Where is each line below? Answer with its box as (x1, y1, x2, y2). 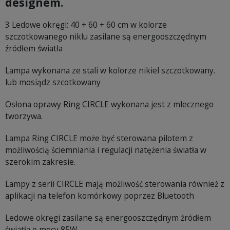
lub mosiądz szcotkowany (5, 76, 101, 88)
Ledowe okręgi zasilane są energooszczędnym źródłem (5, 212, 211, 224)
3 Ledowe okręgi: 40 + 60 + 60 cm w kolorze (5, 19, 167, 31)
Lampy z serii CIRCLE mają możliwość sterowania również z (5, 178, 224, 190)
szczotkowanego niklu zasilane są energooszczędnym (5, 31, 206, 43)
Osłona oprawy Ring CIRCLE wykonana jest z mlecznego (5, 99, 214, 110)
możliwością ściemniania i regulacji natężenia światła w (5, 144, 206, 156)
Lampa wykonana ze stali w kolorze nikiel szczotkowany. (5, 65, 215, 76)
